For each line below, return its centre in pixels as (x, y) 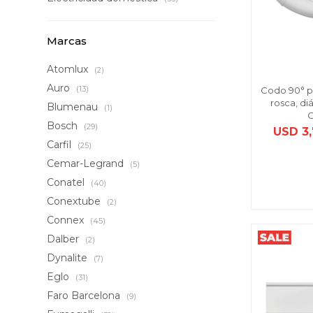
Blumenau (74, 107)
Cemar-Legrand (87, 163)
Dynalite (69, 258)
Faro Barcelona (85, 296)
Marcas (67, 41)
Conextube (75, 201)
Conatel (67, 182)
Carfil (61, 145)
